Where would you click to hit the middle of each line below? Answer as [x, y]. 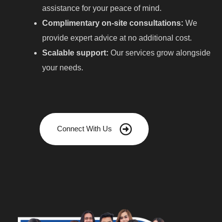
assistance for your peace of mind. [102, 8]
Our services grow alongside [160, 53]
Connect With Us [84, 129]
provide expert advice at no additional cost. [117, 38]
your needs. [63, 67]
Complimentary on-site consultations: [113, 23]
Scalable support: [75, 53]
